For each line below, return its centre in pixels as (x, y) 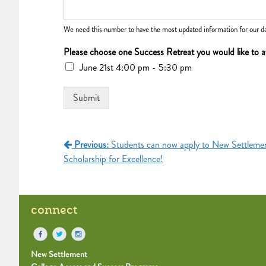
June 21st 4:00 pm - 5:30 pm (136, 67)
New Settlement (59, 254)
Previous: (93, 144)
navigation (96, 169)
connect (54, 210)
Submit (86, 97)
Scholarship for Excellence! (113, 159)
